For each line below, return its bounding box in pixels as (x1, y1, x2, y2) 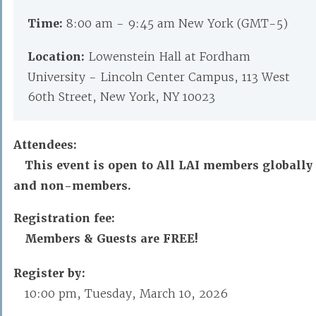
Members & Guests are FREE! (25, 231, 198, 246)
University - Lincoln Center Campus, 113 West (28, 70, 290, 84)
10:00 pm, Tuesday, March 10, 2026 (25, 286, 228, 300)
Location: (28, 49, 88, 64)
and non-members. (13, 178, 131, 193)
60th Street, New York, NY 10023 (28, 90, 215, 104)
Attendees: (13, 138, 77, 152)
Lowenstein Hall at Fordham (88, 49, 250, 63)
